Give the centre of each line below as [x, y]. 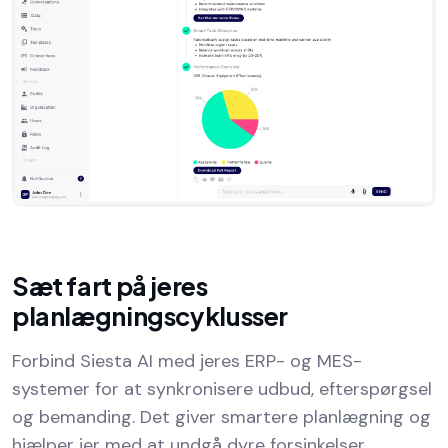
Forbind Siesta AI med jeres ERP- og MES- [187, 360]
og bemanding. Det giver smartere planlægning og [221, 416]
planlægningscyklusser [150, 315]
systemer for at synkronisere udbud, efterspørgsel [222, 388]
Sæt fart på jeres [110, 285]
